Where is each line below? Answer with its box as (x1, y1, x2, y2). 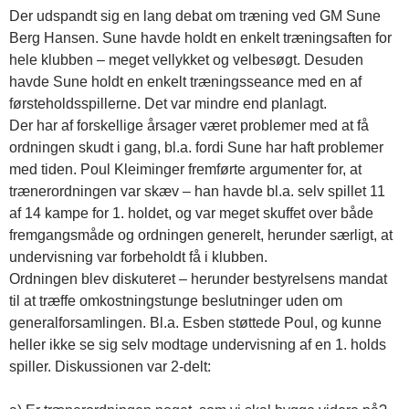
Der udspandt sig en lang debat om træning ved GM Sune (9, 8, 381, 24)
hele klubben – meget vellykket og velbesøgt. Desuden (9, 52, 363, 68)
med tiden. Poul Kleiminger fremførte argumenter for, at (9, 162, 362, 177)
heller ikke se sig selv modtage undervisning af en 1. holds (9, 337, 386, 352)
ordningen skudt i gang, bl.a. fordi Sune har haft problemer (9, 140, 383, 155)
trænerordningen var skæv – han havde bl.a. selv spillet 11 (9, 184, 385, 199)
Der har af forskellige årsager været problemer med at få (9, 118, 369, 133)
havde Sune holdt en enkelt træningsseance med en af (9, 74, 362, 89)
